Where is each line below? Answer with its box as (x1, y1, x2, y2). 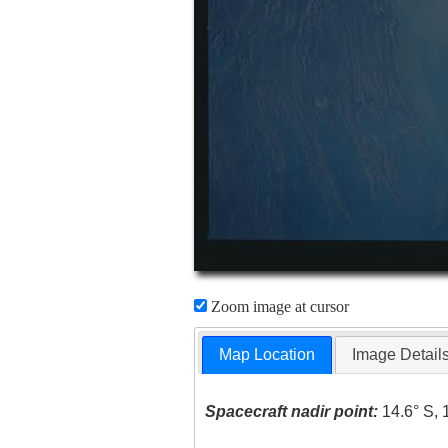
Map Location (219, 346, 316, 364)
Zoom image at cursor (206, 298, 349, 315)
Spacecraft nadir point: (205, 403, 379, 421)
